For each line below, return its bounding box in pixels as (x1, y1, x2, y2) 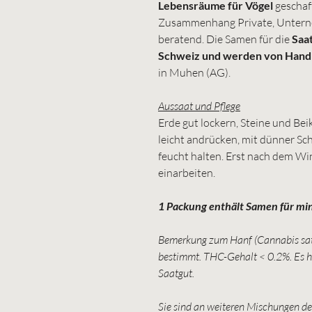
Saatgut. (158, 265, 194, 280)
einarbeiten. (158, 165, 215, 180)
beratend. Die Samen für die (158, 31, 292, 46)
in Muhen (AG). (158, 65, 231, 79)
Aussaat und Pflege (158, 98, 240, 113)
